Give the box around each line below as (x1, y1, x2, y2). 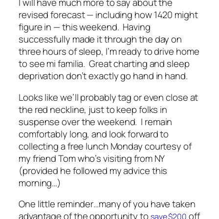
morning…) (19, 176, 62, 189)
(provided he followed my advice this (19, 164, 168, 177)
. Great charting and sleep (83, 57, 190, 70)
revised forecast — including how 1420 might (19, 8, 198, 22)
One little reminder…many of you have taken (19, 197, 196, 211)
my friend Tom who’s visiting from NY (19, 152, 165, 165)
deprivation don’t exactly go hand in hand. (19, 69, 188, 83)
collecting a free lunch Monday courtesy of (19, 139, 192, 153)
